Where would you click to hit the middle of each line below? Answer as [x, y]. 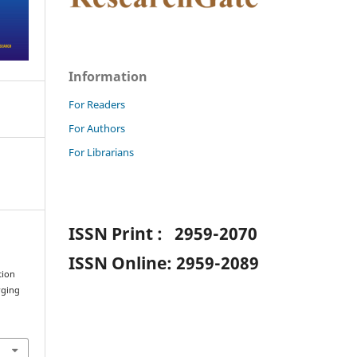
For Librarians [101, 152]
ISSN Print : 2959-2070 [163, 233]
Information [108, 76]
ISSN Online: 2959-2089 [164, 263]
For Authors [97, 128]
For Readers [97, 104]
